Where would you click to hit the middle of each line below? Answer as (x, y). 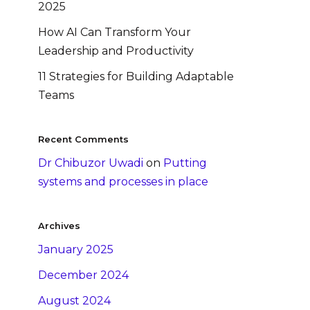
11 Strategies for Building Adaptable (136, 77)
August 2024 (74, 301)
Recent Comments (83, 140)
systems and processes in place (123, 182)
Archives (59, 226)
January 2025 (76, 250)
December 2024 (83, 275)
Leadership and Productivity (116, 51)
